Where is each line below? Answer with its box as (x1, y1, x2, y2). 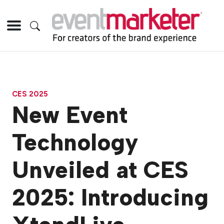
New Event (12, 101, 127, 129)
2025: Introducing (12, 183, 208, 212)
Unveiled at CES (12, 156, 188, 184)
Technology (12, 128, 138, 157)
